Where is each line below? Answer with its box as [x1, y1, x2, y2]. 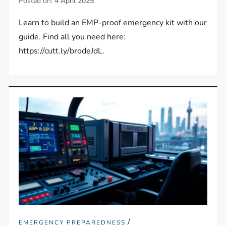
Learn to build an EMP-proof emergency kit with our [19, 17, 207, 28]
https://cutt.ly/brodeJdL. [19, 45, 105, 56]
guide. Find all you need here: [19, 31, 126, 42]
